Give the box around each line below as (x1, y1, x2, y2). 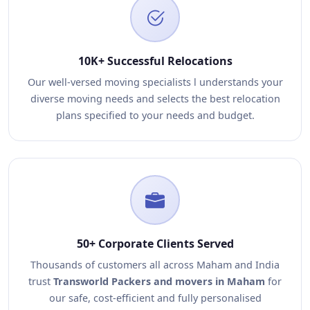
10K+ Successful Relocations (77, 53, 232, 69)
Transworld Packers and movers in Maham (53, 275, 265, 288)
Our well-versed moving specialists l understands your (27, 75, 283, 89)
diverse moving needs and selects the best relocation (30, 92, 280, 105)
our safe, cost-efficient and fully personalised (48, 291, 262, 304)
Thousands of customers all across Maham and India (30, 258, 280, 271)
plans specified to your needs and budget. (55, 109, 255, 122)
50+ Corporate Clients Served (76, 236, 234, 251)
